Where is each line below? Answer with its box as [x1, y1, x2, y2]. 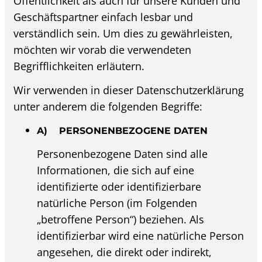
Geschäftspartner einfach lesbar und [13, 10, 194, 25]
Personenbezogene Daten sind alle [37, 146, 208, 161]
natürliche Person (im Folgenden [37, 195, 198, 210]
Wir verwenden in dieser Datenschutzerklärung [13, 82, 244, 97]
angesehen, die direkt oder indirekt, [37, 244, 212, 259]
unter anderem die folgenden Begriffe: [13, 99, 203, 113]
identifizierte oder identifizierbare [37, 179, 202, 194]
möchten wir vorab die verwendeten [13, 43, 192, 57]
